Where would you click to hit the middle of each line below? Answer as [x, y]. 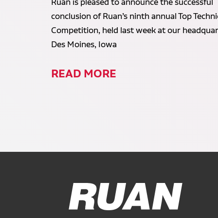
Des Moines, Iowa [84, 45]
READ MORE [84, 73]
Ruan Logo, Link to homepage [69, 196]
